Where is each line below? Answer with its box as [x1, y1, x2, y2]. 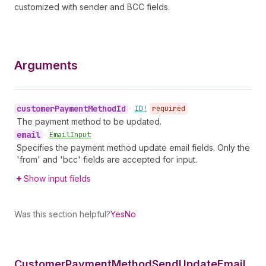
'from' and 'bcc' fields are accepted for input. [17, 154, 197, 164]
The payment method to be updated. [17, 116, 161, 126]
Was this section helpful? [14, 209, 110, 219]
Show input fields [24, 173, 91, 183]
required [152, 104, 185, 113]
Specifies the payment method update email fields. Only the [17, 142, 250, 153]
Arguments [14, 58, 78, 72]
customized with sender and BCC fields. [14, 2, 170, 12]
